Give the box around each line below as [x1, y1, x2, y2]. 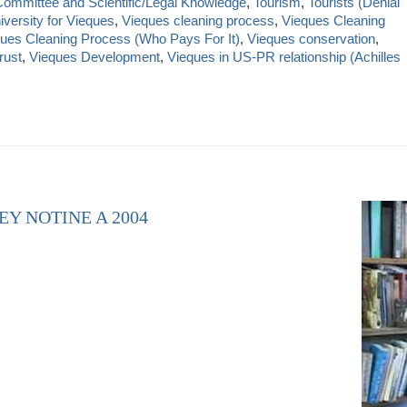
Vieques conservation [247, 30, 375, 46]
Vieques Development [29, 48, 160, 65]
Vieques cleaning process [122, 12, 274, 28]
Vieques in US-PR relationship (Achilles [167, 48, 401, 65]
